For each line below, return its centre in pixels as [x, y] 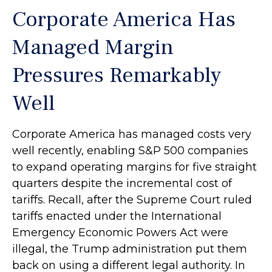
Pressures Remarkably [117, 76]
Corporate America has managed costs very [132, 134]
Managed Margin [93, 48]
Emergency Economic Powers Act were [120, 233]
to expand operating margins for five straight [134, 167]
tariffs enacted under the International [117, 216]
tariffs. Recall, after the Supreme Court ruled [132, 200]
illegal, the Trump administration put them [130, 249]
